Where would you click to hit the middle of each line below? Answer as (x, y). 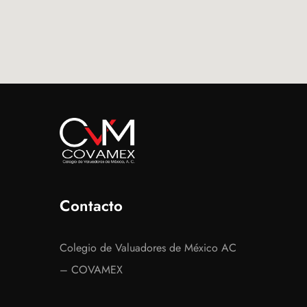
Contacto (91, 206)
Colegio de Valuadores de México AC (148, 248)
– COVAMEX (91, 270)
